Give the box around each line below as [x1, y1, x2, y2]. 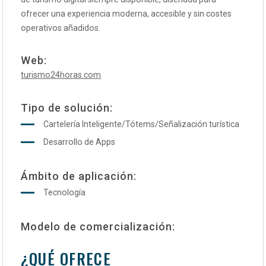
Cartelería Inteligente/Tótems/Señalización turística [43, 119, 239, 129]
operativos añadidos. [21, 23, 101, 33]
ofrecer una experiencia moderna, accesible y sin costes [21, 9, 232, 19]
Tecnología [43, 187, 85, 197]
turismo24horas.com [21, 70, 102, 80]
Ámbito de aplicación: [21, 169, 137, 182]
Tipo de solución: [21, 101, 113, 114]
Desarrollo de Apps [43, 137, 115, 147]
